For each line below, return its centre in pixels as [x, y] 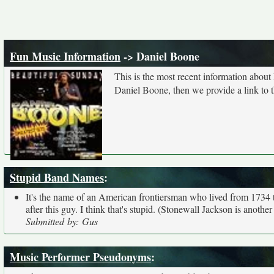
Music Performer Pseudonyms [80, 257]
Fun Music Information [65, 56]
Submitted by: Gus [62, 221]
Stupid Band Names [57, 177]
